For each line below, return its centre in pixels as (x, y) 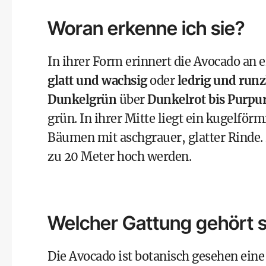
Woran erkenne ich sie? (146, 28)
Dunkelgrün (82, 99)
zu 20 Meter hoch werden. (119, 156)
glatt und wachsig (97, 80)
